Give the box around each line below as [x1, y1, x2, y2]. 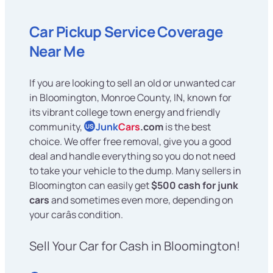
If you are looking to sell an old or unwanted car [29, 76, 236, 90]
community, [29, 119, 84, 133]
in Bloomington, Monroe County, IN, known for [29, 90, 232, 104]
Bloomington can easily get [29, 178, 151, 192]
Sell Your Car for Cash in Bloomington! [29, 237, 240, 254]
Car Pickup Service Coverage [29, 21, 223, 41]
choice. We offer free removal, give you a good [29, 134, 231, 148]
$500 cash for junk [151, 178, 238, 192]
